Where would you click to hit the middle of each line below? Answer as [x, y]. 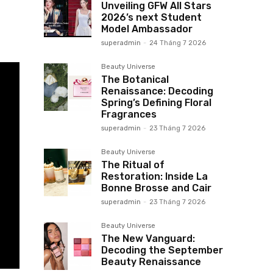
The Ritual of [133, 165]
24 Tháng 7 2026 [178, 43]
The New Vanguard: [148, 239]
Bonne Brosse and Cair [156, 188]
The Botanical [135, 80]
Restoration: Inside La [154, 177]
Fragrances [129, 115]
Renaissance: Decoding [157, 91]
